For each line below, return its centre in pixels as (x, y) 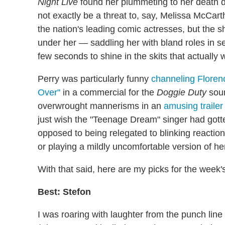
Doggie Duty (182, 93)
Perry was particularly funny (94, 79)
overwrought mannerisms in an (101, 106)
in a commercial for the (108, 93)
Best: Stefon (64, 192)
